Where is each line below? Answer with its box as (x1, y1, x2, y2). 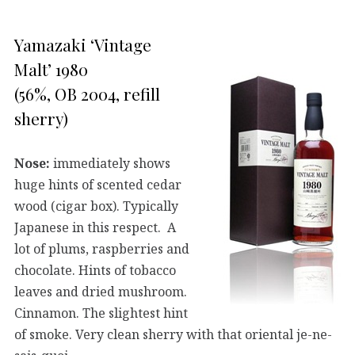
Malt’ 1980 (14, 58, 88, 81)
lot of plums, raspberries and (14, 239, 189, 258)
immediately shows (50, 154, 170, 172)
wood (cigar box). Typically (14, 197, 178, 215)
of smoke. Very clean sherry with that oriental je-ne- (14, 325, 332, 343)
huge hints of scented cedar (14, 175, 181, 193)
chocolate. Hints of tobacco (14, 261, 176, 279)
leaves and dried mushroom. (14, 282, 187, 300)
